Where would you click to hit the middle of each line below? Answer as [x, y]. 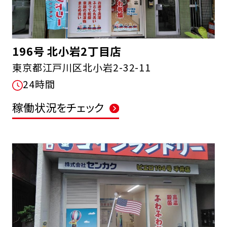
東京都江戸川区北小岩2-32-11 [82, 68]
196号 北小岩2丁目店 [66, 51]
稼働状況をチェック [58, 107]
